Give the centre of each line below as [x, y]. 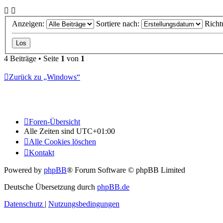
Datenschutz [23, 204]
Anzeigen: [29, 24]
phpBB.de [113, 187]
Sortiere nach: [119, 24]
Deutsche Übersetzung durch [51, 187]
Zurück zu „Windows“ [45, 77]
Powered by [24, 170]
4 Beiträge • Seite [32, 59]
